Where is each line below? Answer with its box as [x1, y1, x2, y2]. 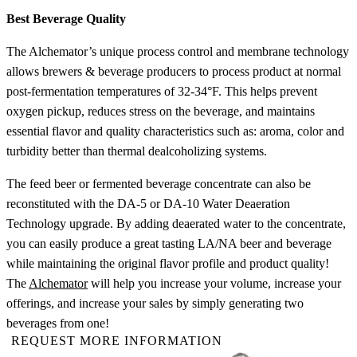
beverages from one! [6, 316, 109, 330]
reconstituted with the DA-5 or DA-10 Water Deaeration [6, 196, 290, 210]
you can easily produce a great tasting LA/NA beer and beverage [6, 236, 331, 250]
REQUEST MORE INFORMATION [11, 333, 222, 347]
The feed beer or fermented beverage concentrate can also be [6, 176, 311, 190]
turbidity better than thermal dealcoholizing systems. [6, 143, 267, 158]
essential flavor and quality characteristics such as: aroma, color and [6, 124, 344, 138]
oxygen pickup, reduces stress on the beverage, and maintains [6, 104, 315, 118]
